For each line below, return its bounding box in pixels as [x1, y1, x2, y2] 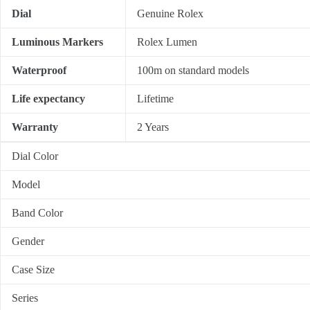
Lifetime [137, 92, 174, 104]
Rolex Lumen [137, 35, 197, 48]
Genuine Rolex [137, 7, 203, 19]
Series [12, 291, 38, 304]
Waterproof [12, 64, 66, 76]
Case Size [12, 263, 55, 275]
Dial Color [12, 149, 58, 162]
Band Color [12, 206, 63, 219]
